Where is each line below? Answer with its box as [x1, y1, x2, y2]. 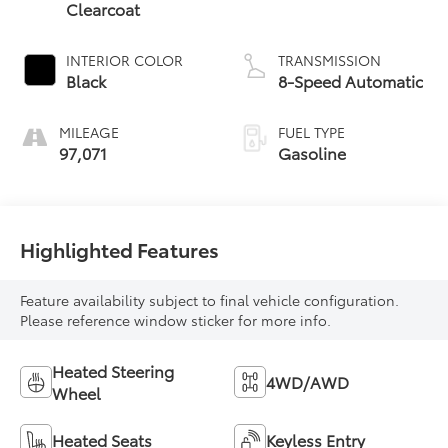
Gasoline [278, 140, 346, 164]
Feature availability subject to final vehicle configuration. [20, 289, 400, 310]
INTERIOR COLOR [66, 49, 184, 70]
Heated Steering [52, 358, 175, 382]
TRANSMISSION [278, 49, 381, 70]
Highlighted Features [20, 234, 220, 263]
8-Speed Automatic [278, 68, 423, 92]
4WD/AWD [266, 369, 349, 393]
